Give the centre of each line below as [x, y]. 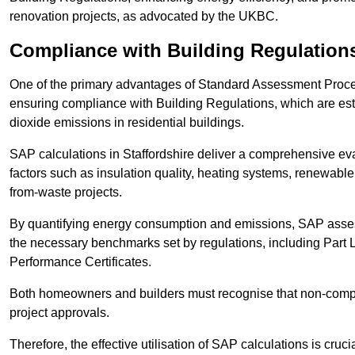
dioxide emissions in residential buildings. [127, 123]
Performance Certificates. [80, 262]
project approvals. [59, 313]
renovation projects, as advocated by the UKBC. [144, 17]
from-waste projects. [66, 193]
